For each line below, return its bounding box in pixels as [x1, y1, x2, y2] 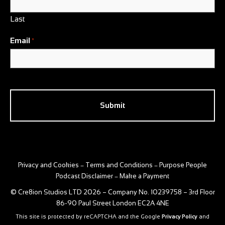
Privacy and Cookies [18, 161, 79, 169]
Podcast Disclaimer [56, 172, 113, 180]
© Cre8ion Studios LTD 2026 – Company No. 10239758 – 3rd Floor [10, 188, 215, 196]
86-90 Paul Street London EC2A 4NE [56, 199, 169, 207]
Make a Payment [120, 172, 169, 180]
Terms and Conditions [85, 161, 153, 169]
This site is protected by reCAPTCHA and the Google [16, 213, 162, 219]
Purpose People [159, 161, 207, 169]
